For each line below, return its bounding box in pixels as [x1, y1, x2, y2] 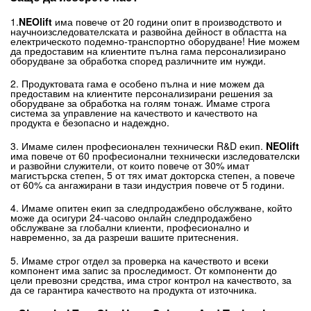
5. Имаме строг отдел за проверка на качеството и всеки [10, 253, 269, 268]
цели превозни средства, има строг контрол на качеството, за [10, 273, 292, 287]
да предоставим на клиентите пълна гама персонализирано [10, 43, 286, 58]
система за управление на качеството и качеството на [10, 106, 258, 120]
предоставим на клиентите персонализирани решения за [10, 86, 273, 101]
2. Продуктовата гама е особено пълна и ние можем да [10, 76, 264, 91]
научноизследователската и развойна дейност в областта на [10, 24, 287, 38]
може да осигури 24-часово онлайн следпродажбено [10, 210, 252, 225]
